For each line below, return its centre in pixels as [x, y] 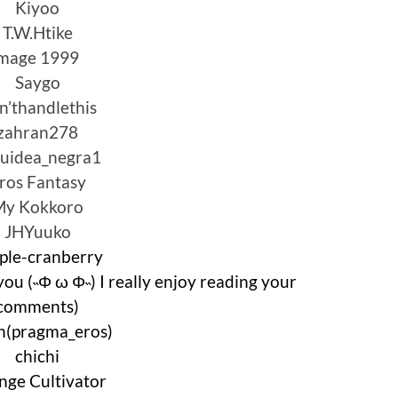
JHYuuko [37, 231]
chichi [37, 355]
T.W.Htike [37, 32]
